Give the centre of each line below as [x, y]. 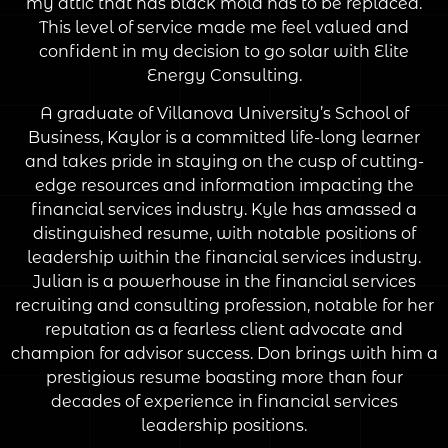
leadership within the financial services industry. [224, 257]
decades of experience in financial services [224, 401]
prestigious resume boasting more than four [224, 377]
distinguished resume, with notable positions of [224, 233]
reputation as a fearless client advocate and [224, 329]
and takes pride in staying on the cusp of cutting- [224, 161]
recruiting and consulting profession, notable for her [224, 305]
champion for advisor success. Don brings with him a [224, 353]
